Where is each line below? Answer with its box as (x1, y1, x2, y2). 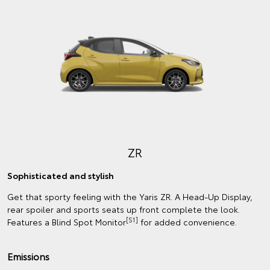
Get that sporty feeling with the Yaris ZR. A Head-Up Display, (7, 190, 253, 203)
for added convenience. (138, 216, 237, 228)
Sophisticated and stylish (7, 169, 114, 182)
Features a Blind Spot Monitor (7, 216, 126, 228)
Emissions (7, 249, 49, 263)
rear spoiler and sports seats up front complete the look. (7, 203, 240, 216)
